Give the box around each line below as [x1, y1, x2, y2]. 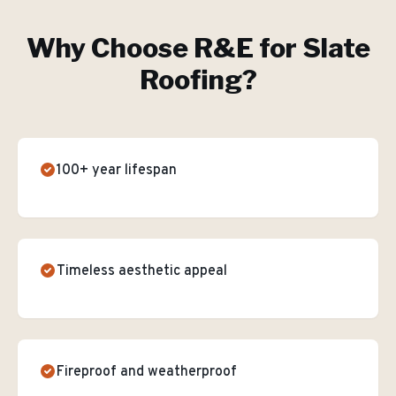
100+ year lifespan [57, 162, 177, 179]
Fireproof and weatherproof [57, 363, 237, 381]
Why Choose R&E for [26, 32, 302, 64]
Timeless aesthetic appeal [57, 263, 227, 280]
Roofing [139, 64, 242, 95]
